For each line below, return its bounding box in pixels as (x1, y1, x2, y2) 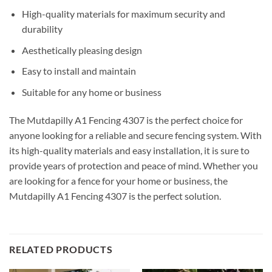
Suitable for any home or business (21, 86, 161, 98)
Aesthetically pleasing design (21, 44, 142, 56)
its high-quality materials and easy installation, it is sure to (9, 144, 250, 156)
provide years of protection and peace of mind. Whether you (9, 159, 258, 171)
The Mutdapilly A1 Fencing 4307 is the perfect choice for (9, 114, 243, 126)
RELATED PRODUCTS (9, 243, 113, 256)
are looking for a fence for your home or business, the (9, 174, 228, 186)
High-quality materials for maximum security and (21, 8, 225, 20)
